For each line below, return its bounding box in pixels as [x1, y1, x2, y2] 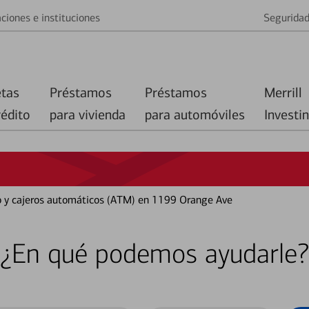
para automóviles [145, 106, 245, 123]
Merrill [264, 84, 302, 101]
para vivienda [50, 106, 126, 123]
